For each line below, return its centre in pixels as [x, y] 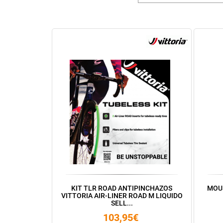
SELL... [122, 203]
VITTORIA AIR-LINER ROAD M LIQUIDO [122, 196]
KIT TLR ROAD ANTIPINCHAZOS [122, 188]
